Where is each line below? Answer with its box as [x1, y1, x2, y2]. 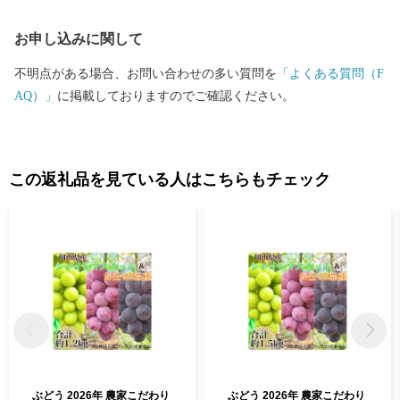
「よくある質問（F [277, 67, 384, 80]
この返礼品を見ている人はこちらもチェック [9, 171, 330, 188]
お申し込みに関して [14, 31, 143, 46]
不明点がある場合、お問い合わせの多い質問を [14, 67, 277, 80]
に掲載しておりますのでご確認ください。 [57, 89, 295, 103]
